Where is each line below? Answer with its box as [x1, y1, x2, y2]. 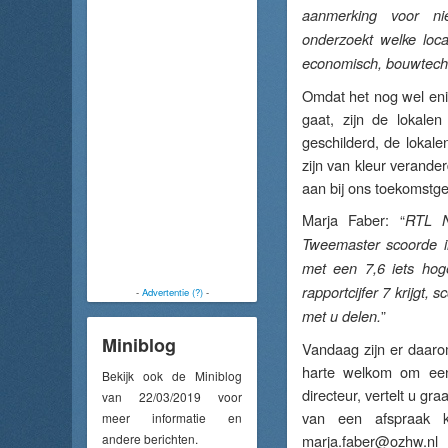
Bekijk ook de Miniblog [102, 366, 242, 384]
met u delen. [302, 306, 381, 326]
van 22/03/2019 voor [102, 387, 242, 405]
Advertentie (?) [141, 285, 203, 299]
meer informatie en [102, 408, 242, 426]
